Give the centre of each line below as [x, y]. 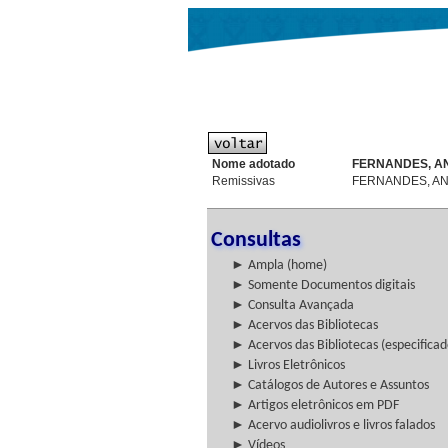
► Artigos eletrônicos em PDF [315, 405]
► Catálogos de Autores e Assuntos [330, 385]
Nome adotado [253, 164]
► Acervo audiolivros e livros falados [333, 425]
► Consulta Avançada [292, 305]
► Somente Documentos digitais [323, 285]
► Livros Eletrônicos [288, 365]
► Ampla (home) [279, 265]
